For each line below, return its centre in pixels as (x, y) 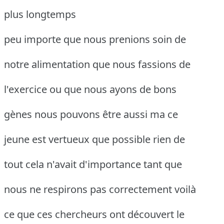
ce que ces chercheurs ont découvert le (94, 214)
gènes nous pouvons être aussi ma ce (91, 114)
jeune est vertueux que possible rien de (94, 139)
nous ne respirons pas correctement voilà (100, 189)
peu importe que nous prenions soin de (95, 39)
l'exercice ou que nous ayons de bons (90, 89)
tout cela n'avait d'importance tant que (93, 164)
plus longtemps (40, 14)
